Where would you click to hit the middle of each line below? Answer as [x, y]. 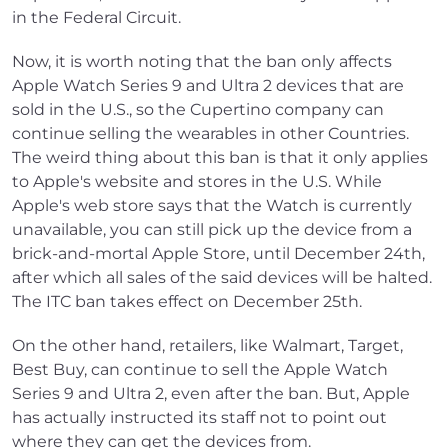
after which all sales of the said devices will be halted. [222, 278]
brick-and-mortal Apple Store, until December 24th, [218, 254]
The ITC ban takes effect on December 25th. [187, 302]
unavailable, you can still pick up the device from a [212, 230]
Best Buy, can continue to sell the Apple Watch [200, 370]
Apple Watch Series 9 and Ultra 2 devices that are [208, 86]
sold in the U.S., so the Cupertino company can [198, 110]
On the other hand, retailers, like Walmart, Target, [207, 346]
